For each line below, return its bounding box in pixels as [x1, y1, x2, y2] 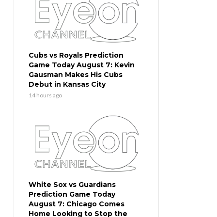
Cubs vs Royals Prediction [29, 51, 124, 60]
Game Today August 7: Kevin [29, 61, 135, 70]
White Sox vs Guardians [29, 180, 116, 189]
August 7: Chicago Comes [29, 200, 124, 209]
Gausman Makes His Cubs [29, 70, 123, 79]
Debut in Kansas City [29, 80, 106, 89]
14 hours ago [29, 92, 62, 99]
